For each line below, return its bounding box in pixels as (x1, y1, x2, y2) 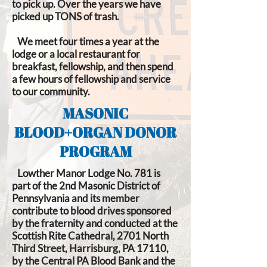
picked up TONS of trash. (12, 10, 119, 23)
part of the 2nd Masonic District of (12, 179, 160, 192)
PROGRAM (59, 142, 132, 161)
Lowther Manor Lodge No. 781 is (12, 167, 160, 179)
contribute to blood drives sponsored (12, 204, 172, 217)
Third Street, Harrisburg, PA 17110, (12, 242, 169, 254)
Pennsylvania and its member (12, 192, 139, 204)
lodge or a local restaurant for (12, 48, 140, 60)
